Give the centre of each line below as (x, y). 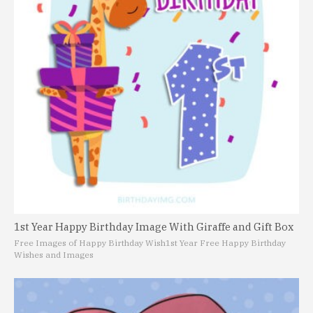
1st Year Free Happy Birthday (226, 243)
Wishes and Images (54, 255)
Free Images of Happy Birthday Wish (90, 243)
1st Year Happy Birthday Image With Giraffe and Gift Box (154, 227)
